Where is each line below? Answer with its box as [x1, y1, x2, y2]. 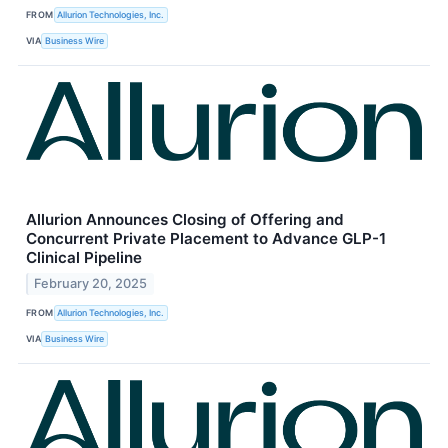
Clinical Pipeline [26, 247, 142, 267]
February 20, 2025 [34, 275, 148, 291]
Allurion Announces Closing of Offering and [26, 209, 344, 229]
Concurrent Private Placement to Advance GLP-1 [26, 228, 386, 248]
